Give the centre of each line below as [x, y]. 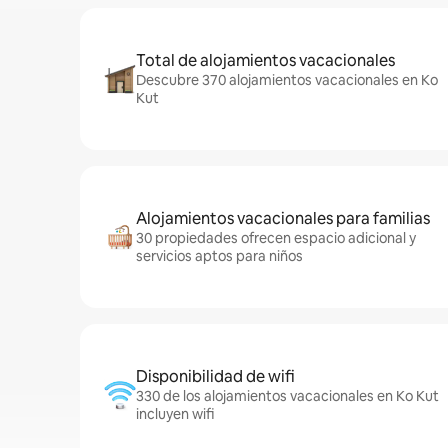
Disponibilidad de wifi [215, 376]
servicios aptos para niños [219, 256]
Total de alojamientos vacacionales [265, 60]
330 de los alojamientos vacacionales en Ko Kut [287, 396]
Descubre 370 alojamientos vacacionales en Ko [287, 80]
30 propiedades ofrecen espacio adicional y [276, 238]
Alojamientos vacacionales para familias [283, 218]
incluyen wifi [175, 414]
